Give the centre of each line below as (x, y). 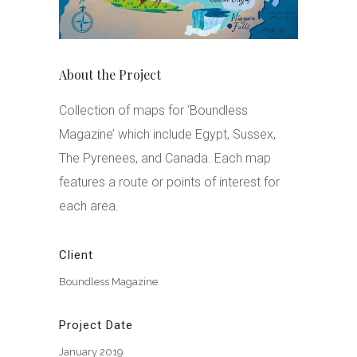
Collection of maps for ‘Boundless (153, 110)
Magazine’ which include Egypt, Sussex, (167, 134)
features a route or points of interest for (169, 182)
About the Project (110, 74)
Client (76, 255)
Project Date (96, 325)
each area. (89, 206)
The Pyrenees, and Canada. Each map (165, 158)
